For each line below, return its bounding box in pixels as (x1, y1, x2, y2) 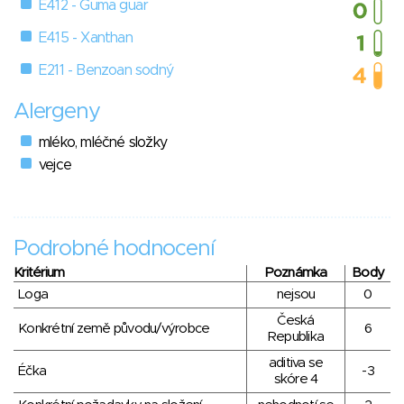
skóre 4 (273, 372, 318, 387)
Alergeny (14, 101, 100, 124)
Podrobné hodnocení (14, 238, 215, 261)
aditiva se (268, 356, 324, 371)
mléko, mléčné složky (39, 135, 167, 151)
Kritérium (14, 266, 65, 280)
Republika (267, 330, 325, 344)
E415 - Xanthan (39, 31, 133, 46)
